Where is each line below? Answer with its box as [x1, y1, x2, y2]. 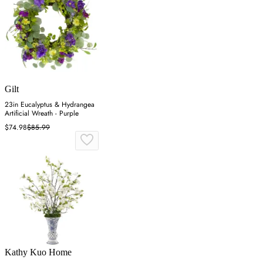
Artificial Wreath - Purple [5, 107, 79, 119]
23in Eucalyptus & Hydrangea [5, 99, 95, 110]
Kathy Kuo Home [5, 247, 72, 257]
